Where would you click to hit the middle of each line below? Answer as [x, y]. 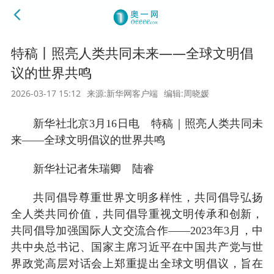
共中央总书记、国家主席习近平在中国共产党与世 [137, 247]
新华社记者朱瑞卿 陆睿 [104, 168]
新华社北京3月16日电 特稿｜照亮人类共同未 [148, 123]
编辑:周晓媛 [186, 93]
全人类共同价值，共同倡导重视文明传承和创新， [137, 214]
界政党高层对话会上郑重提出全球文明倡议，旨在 [137, 263]
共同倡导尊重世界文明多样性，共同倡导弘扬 [148, 197]
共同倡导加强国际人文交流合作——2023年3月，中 [137, 230]
